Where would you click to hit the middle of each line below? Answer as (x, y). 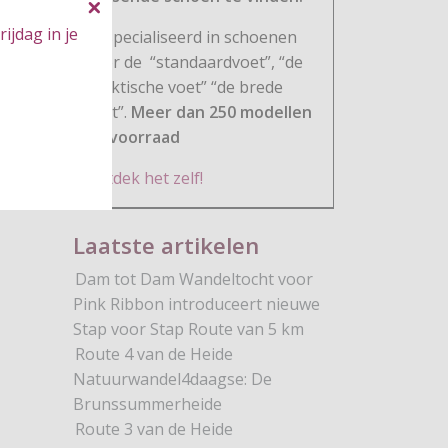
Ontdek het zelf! (144, 177)
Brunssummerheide (147, 403)
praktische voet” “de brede (184, 86)
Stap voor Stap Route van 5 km (188, 328)
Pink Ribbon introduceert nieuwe (196, 303)
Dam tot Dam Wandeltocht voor (194, 278)
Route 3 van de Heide (154, 428)
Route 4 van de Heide (154, 353)
